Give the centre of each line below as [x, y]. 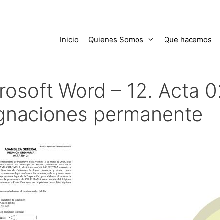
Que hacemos [188, 40]
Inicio [69, 40]
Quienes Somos [116, 40]
